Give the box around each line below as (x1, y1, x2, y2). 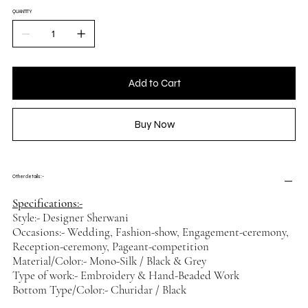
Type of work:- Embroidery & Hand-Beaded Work (12, 268, 239, 283)
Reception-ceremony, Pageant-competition (12, 239, 209, 254)
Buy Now (134, 118, 175, 131)
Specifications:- (12, 196, 82, 211)
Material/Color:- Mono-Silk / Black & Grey (12, 254, 206, 269)
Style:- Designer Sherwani (12, 210, 129, 225)
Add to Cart (129, 77, 181, 90)
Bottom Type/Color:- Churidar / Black (12, 283, 186, 298)
